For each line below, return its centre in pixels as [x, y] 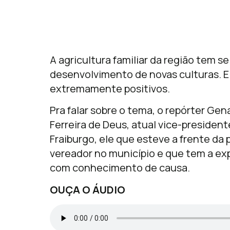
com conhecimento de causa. [120, 168]
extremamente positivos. [110, 89]
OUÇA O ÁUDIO [88, 189]
